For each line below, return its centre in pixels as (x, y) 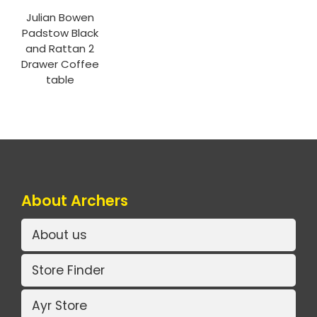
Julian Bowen (60, 17)
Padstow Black (60, 33)
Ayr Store (59, 306)
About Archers (75, 200)
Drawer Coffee (60, 64)
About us (59, 235)
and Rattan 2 (60, 48)
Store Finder (68, 271)
